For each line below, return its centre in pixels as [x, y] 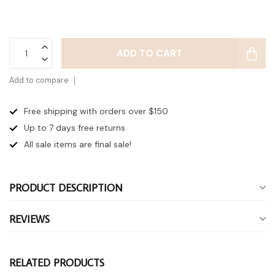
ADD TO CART [149, 54]
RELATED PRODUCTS [57, 263]
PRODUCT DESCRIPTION [66, 188]
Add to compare [39, 81]
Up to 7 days [51, 128]
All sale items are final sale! [78, 145]
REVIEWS [29, 219]
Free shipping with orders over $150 [96, 111]
